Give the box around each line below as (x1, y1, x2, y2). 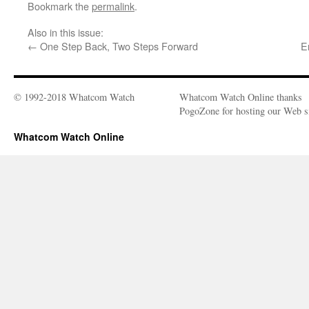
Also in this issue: (28, 25, 103, 39)
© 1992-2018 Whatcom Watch (14, 90, 134, 103)
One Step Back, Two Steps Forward (40, 39, 198, 53)
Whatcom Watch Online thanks (179, 90, 302, 103)
